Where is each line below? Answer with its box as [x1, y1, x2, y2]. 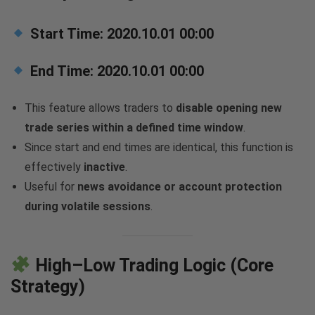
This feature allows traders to [25, 101, 176, 115]
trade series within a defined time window [25, 120, 243, 134]
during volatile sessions [25, 199, 150, 213]
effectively [25, 160, 84, 174]
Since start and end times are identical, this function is [25, 140, 293, 154]
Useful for [25, 179, 77, 193]
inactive [84, 160, 125, 174]
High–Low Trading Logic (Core [30, 255, 274, 276]
